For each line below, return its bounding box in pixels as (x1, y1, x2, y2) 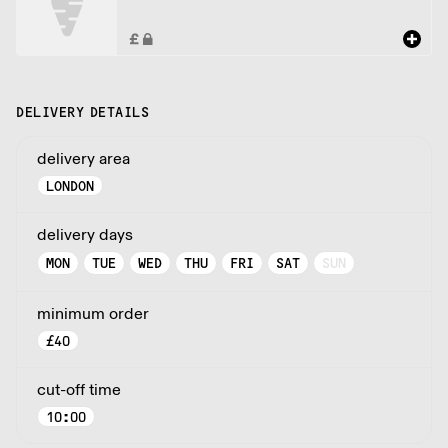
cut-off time (37, 377, 121, 401)
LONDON (46, 177, 94, 195)
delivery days (37, 222, 133, 246)
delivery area (37, 146, 130, 170)
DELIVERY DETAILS (16, 103, 149, 121)
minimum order (37, 301, 149, 325)
